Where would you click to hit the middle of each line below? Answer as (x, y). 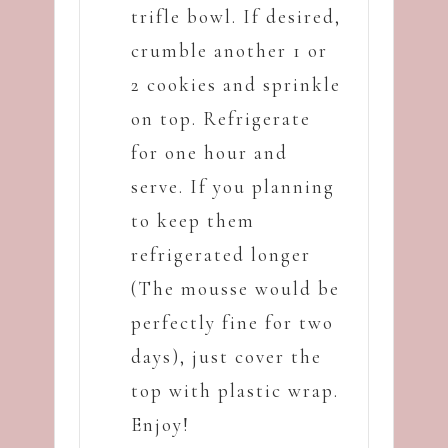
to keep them (193, 221)
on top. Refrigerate (221, 119)
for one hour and (209, 153)
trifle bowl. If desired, (236, 17)
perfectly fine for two (232, 323)
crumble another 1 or (229, 51)
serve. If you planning (233, 187)
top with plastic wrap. (235, 391)
